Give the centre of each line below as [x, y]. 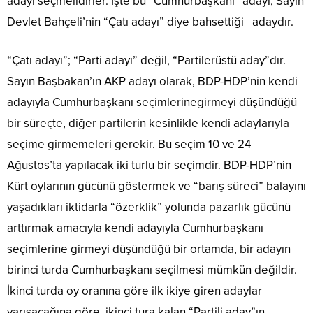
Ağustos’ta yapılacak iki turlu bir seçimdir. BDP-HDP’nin [149, 165]
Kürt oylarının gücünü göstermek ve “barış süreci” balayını [156, 186]
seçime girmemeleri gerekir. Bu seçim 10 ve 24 [129, 144]
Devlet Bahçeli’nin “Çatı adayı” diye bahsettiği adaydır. [150, 22]
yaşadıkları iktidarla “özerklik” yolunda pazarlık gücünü [149, 207]
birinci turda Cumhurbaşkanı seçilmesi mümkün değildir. [153, 270]
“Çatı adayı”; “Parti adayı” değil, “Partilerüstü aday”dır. [146, 60]
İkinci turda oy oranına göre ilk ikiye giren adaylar [134, 291]
